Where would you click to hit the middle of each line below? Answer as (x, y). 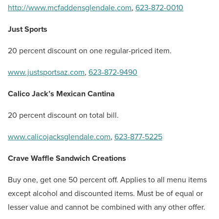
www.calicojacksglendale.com (59, 136)
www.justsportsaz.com (46, 72)
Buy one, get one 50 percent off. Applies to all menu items (107, 179)
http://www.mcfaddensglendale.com (70, 7)
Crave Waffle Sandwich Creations (67, 158)
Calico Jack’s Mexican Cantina (61, 93)
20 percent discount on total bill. (63, 115)
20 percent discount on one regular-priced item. (90, 50)
